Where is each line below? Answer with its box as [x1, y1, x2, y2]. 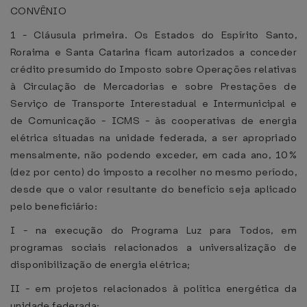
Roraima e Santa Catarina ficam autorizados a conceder [10, 45, 297, 59]
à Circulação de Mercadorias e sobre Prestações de [10, 79, 297, 93]
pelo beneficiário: [10, 199, 98, 213]
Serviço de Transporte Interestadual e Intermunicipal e [10, 97, 297, 110]
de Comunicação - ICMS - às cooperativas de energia [10, 114, 297, 127]
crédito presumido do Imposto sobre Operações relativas [10, 62, 297, 76]
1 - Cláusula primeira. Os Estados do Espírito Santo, [10, 28, 297, 42]
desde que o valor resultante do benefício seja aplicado [10, 182, 297, 196]
